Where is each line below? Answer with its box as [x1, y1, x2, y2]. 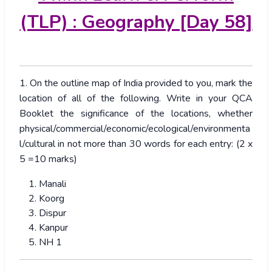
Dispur [39, 206, 66, 220]
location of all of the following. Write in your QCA [19, 92, 253, 106]
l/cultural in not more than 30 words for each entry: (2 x [19, 137, 253, 151]
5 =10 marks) [19, 152, 77, 166]
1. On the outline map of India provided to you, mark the [19, 76, 253, 90]
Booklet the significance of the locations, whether [19, 107, 253, 121]
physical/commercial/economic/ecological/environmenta [19, 122, 250, 136]
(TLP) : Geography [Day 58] [19, 10, 253, 35]
